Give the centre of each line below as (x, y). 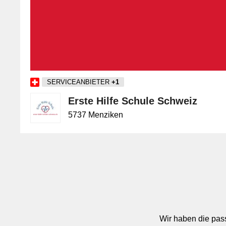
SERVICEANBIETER (79, 82)
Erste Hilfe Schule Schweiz (133, 101)
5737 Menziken (96, 115)
